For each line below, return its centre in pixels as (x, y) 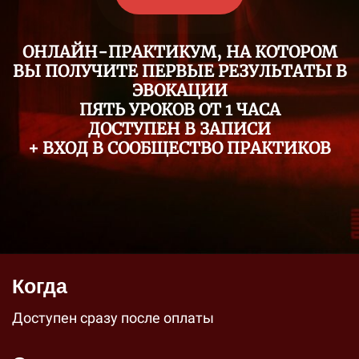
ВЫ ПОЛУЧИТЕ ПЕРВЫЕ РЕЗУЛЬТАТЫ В (179, 71)
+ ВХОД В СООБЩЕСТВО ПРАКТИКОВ (179, 148)
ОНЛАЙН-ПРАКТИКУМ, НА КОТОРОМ (179, 52)
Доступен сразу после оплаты (113, 318)
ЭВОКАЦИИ (179, 90)
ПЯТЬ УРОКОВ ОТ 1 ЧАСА (179, 109)
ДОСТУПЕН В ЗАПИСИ (179, 129)
